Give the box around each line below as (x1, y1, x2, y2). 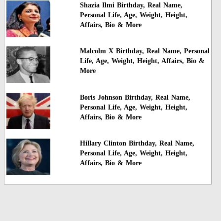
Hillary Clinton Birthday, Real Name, (79, 140, 194, 147)
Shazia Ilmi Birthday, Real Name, (79, 1, 183, 9)
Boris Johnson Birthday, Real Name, (79, 93, 190, 101)
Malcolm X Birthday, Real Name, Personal (79, 47, 210, 55)
